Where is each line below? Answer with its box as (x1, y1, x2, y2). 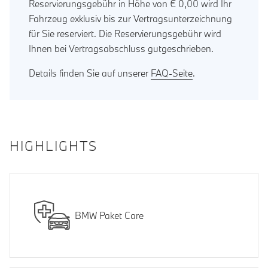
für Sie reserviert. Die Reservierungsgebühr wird (29, 28, 221, 40)
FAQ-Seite (151, 67, 193, 80)
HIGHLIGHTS (10, 138, 98, 155)
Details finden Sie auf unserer (29, 67, 151, 80)
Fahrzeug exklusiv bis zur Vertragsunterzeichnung (29, 13, 232, 25)
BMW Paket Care (75, 209, 144, 221)
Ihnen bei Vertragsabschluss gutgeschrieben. (29, 42, 214, 55)
